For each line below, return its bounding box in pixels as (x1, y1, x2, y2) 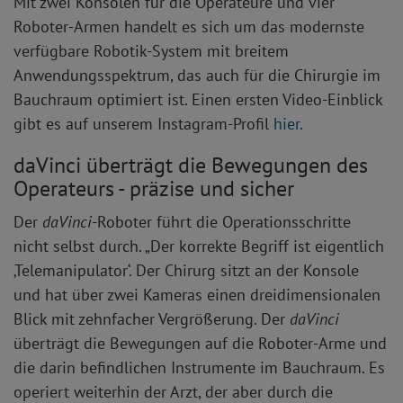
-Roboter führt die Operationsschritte (92, 211, 351, 233)
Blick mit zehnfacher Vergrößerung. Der (13, 309, 290, 330)
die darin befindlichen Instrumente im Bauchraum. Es (13, 357, 385, 379)
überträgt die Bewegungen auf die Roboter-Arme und (13, 333, 387, 354)
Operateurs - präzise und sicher (13, 175, 294, 203)
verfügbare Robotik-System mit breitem (13, 40, 289, 62)
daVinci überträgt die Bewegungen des (13, 151, 368, 180)
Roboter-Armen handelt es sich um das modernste (13, 16, 364, 38)
